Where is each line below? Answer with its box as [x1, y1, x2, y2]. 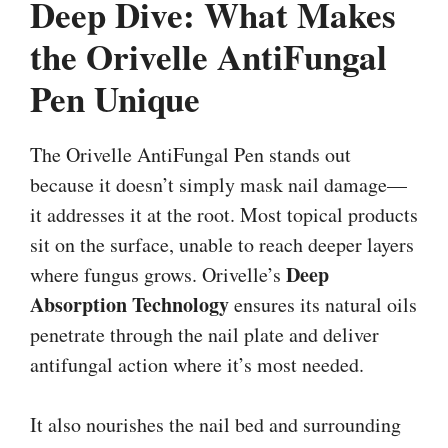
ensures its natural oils [229, 290, 417, 318]
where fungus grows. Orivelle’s [30, 260, 286, 288]
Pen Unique [30, 72, 200, 124]
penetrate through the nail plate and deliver [30, 320, 379, 348]
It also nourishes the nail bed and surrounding [30, 410, 401, 438]
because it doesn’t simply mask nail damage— [30, 170, 407, 198]
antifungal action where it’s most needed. [30, 350, 364, 378]
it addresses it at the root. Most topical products [30, 200, 418, 228]
